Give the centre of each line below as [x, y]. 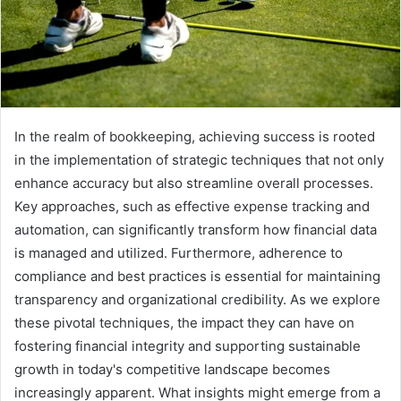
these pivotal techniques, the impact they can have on [184, 323]
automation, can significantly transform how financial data [196, 230]
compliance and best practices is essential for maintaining [197, 277]
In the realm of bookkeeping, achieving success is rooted [195, 137]
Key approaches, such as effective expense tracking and [192, 207]
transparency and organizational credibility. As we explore [197, 300]
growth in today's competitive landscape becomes [172, 370]
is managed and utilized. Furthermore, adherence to [179, 253]
